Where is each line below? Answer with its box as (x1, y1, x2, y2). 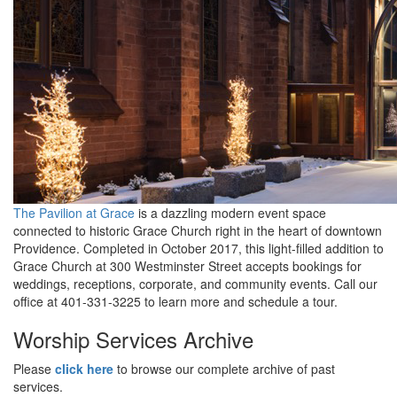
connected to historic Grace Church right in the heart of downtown (13, 221, 382, 239)
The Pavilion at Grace (13, 203, 135, 222)
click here (55, 359, 113, 378)
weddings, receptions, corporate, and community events (13, 274, 327, 292)
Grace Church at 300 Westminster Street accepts (13, 256, 292, 275)
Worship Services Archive (13, 323, 253, 354)
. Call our (327, 274, 378, 292)
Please (13, 359, 55, 378)
